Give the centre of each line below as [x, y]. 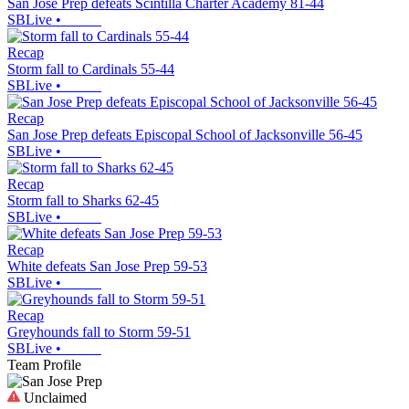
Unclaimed [53, 397]
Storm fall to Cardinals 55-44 [91, 68]
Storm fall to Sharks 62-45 [83, 200]
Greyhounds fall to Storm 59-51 [99, 331]
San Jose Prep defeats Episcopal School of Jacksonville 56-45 [185, 134]
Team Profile [44, 364]
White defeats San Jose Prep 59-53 [107, 266]
